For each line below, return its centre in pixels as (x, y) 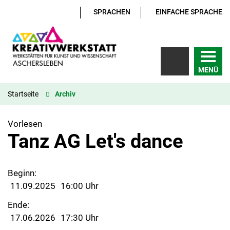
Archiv (65, 94)
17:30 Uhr (80, 218)
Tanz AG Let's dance (95, 141)
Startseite (23, 94)
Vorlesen (25, 123)
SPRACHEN (112, 12)
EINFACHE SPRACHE (189, 12)
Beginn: (22, 173)
